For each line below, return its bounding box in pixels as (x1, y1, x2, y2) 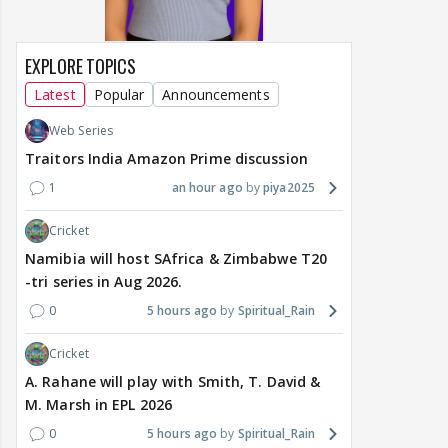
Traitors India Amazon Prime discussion (25, 149, 308, 169)
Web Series (49, 122, 113, 140)
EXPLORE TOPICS (25, 53, 136, 80)
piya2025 (263, 179, 315, 197)
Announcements (162, 85, 270, 105)
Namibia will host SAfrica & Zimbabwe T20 (25, 249, 327, 269)
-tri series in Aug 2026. (25, 272, 183, 292)
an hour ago (171, 179, 243, 197)
